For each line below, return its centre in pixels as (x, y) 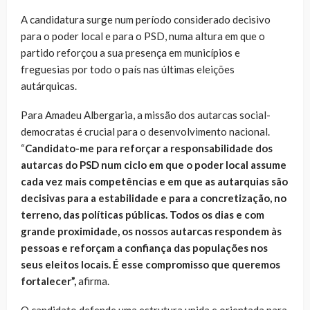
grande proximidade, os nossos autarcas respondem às (151, 231)
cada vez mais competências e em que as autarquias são (154, 181)
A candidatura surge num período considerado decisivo (146, 19)
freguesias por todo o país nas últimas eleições (128, 69)
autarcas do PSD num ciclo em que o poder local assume (154, 164)
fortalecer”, (49, 281)
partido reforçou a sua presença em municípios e (130, 52)
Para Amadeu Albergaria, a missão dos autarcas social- (146, 115)
